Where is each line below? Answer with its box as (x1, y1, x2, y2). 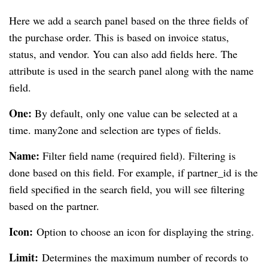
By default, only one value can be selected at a (32, 106, 237, 121)
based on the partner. (9, 199, 99, 214)
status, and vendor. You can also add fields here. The (9, 47, 237, 62)
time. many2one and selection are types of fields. (9, 123, 221, 138)
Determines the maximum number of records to (42, 250, 248, 265)
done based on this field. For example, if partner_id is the (9, 165, 258, 180)
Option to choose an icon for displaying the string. (33, 224, 254, 239)
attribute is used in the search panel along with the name (9, 63, 254, 78)
